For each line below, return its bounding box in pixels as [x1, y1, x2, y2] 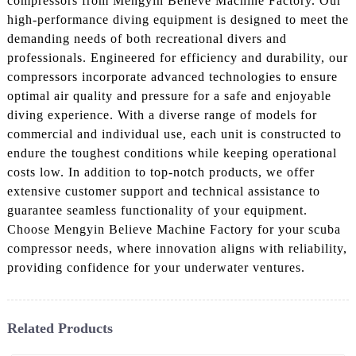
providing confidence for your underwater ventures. [6, 260, 305, 274]
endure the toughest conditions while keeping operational [6, 145, 337, 160]
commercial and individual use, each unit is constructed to [6, 126, 342, 141]
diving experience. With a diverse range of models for [6, 107, 317, 122]
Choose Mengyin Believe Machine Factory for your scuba [6, 222, 341, 236]
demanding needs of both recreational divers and [6, 31, 287, 45]
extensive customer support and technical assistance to [6, 184, 320, 198]
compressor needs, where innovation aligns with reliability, [6, 241, 347, 255]
